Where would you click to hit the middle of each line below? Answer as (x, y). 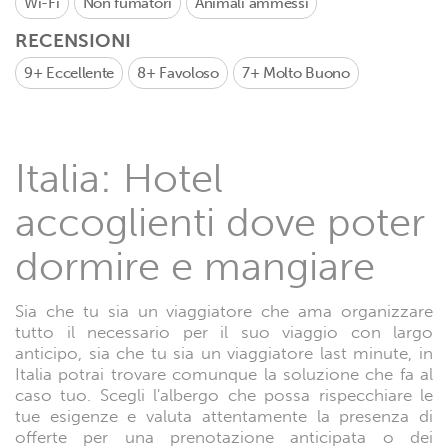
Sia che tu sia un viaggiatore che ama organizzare (224, 311)
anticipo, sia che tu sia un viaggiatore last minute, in (224, 353)
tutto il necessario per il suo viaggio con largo (224, 332)
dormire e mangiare (195, 265)
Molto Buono (306, 73)
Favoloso (189, 73)
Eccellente (80, 73)
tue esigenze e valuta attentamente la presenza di (224, 416)
